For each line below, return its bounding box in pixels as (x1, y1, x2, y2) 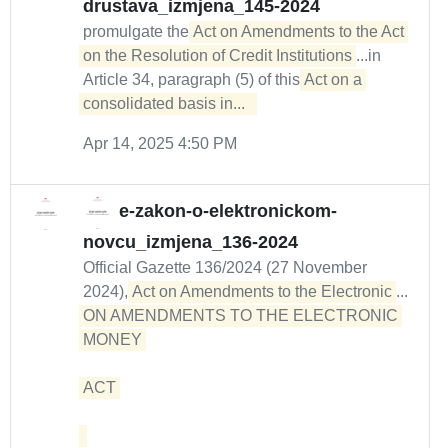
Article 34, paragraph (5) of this (83, 71, 304, 88)
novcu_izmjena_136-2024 (83, 232, 298, 252)
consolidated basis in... (83, 95, 253, 112)
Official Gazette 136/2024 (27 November (83, 259, 367, 276)
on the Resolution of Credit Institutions (83, 47, 352, 64)
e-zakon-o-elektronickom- (119, 201, 337, 222)
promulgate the (83, 23, 193, 40)
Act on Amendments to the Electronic (132, 283, 392, 300)
